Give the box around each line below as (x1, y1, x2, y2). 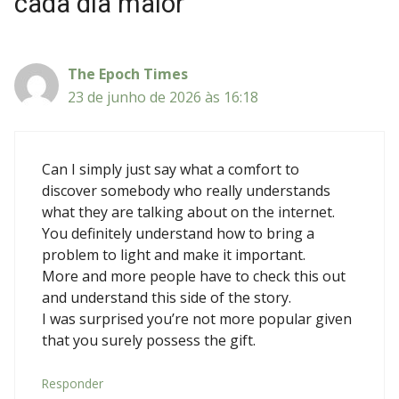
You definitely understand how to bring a (42, 223, 314, 243)
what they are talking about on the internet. (42, 201, 335, 222)
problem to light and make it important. (42, 244, 305, 265)
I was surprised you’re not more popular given (42, 308, 352, 329)
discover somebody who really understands (42, 180, 330, 200)
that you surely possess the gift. (42, 330, 256, 350)
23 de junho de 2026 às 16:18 (68, 86, 258, 107)
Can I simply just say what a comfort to (42, 159, 299, 179)
